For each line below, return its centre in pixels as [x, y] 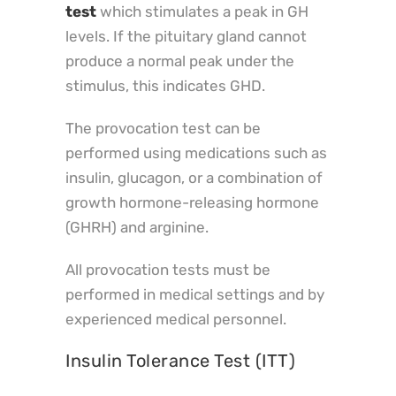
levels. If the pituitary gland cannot [186, 36]
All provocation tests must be [168, 269]
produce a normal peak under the [180, 61]
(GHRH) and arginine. [137, 227]
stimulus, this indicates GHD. [165, 85]
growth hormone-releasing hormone [192, 202]
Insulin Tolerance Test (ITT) [180, 360]
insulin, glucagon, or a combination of [194, 177]
